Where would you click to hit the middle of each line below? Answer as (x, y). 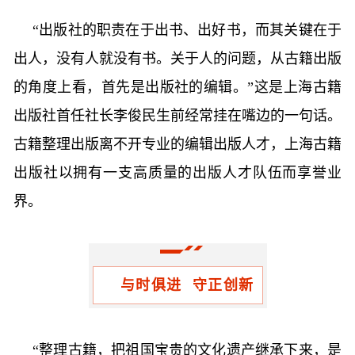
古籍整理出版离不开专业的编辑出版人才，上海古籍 (177, 144)
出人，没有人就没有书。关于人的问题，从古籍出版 (177, 59)
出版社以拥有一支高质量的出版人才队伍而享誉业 (177, 173)
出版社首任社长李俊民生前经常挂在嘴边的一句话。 (177, 116)
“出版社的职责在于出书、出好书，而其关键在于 (187, 30)
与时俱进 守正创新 (187, 285)
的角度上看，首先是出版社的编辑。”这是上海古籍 (177, 87)
